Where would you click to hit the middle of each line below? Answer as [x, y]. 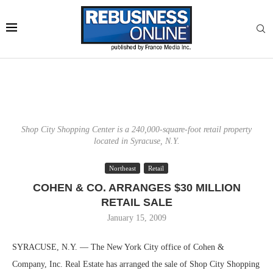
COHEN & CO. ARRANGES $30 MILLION [136, 188]
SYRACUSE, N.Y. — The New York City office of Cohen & [118, 247]
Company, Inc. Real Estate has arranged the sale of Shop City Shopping [136, 264]
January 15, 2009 [136, 218]
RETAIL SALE [136, 202]
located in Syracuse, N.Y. [136, 141]
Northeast [122, 168]
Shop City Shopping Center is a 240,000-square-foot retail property [136, 129]
